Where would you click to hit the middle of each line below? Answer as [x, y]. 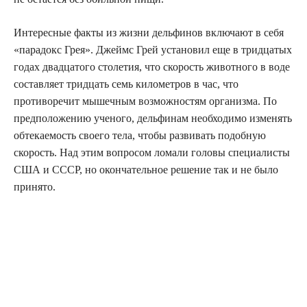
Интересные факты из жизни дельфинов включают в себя [149, 33]
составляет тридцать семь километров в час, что [126, 84]
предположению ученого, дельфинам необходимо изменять [153, 119]
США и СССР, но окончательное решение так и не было [146, 170]
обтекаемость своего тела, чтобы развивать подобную [140, 136]
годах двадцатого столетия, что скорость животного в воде [152, 67]
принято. [35, 187]
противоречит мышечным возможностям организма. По [145, 101]
